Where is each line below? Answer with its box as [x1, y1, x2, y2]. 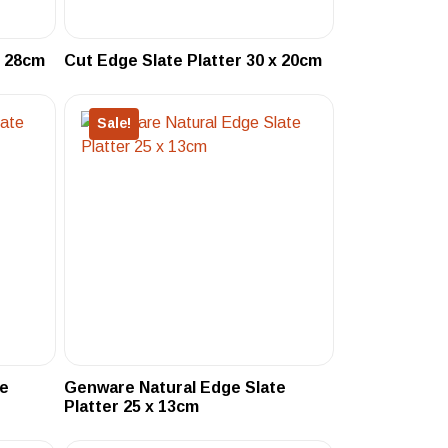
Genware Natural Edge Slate [64, 378, 287, 396]
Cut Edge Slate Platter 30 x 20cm [64, 52, 323, 70]
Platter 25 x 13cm [64, 397, 200, 415]
